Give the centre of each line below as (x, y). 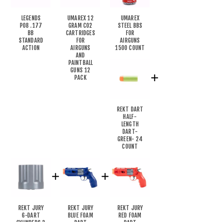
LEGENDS (31, 18)
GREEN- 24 (130, 139)
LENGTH (130, 124)
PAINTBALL (81, 63)
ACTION (31, 48)
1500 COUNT (130, 48)
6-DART (31, 215)
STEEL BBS (130, 26)
